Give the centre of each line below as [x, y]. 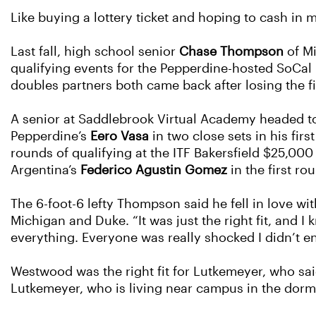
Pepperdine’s [50, 136]
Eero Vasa [120, 136]
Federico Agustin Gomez [154, 170]
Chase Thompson [231, 52]
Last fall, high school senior [95, 52]
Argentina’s [45, 170]
